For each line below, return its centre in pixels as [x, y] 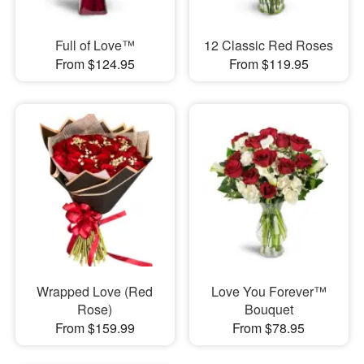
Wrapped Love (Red [95, 291]
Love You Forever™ [269, 291]
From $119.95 [269, 63]
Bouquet [269, 309]
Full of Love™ [95, 45]
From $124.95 [95, 63]
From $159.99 [95, 328]
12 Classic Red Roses [269, 45]
